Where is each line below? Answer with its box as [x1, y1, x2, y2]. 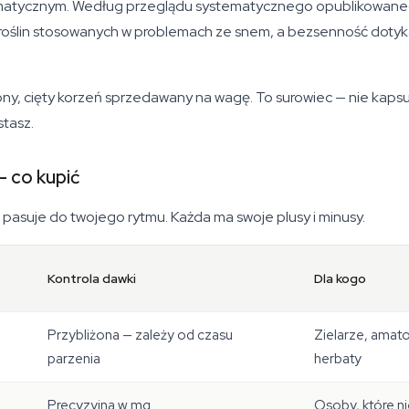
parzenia [47, 350, 100, 368]
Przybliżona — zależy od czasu [47, 326, 233, 344]
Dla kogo [314, 270, 366, 287]
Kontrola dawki [47, 270, 136, 287]
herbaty [314, 350, 362, 368]
